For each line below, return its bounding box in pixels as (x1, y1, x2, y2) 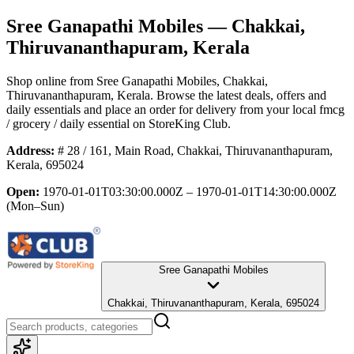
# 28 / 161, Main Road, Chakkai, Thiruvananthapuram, (58, 143, 333, 157)
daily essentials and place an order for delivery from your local (6, 102, 316, 116)
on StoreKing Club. (130, 116, 231, 130)
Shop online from (6, 73, 96, 88)
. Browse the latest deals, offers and (150, 88, 326, 102)
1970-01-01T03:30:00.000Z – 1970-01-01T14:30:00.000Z (43, 184, 337, 198)
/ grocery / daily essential (6, 116, 130, 130)
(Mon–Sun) (6, 198, 64, 213)
